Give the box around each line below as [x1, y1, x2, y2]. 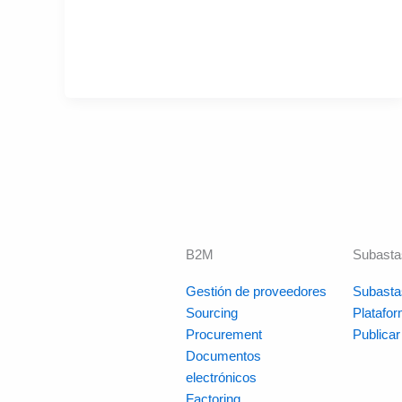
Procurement [185, 327, 262, 342]
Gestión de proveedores [185, 284, 327, 299]
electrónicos [185, 370, 257, 385]
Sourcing [185, 305, 238, 320]
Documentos [185, 348, 261, 363]
